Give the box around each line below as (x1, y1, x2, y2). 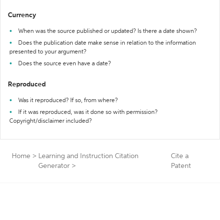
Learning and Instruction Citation (38, 153, 138, 160)
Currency (8, 12, 36, 19)
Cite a (171, 153, 189, 160)
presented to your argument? (9, 49, 86, 55)
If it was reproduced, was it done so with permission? (18, 110, 158, 115)
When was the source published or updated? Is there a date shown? (18, 28, 197, 34)
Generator (38, 163, 70, 169)
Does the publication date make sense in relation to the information (18, 40, 196, 46)
